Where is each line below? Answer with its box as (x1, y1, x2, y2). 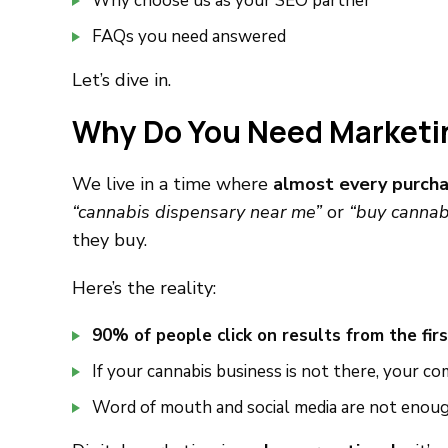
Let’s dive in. (72, 68, 171, 92)
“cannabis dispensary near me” (72, 200, 322, 224)
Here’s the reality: (72, 276, 216, 300)
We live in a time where (72, 172, 273, 196)
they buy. (72, 228, 147, 252)
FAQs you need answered (92, 25, 286, 48)
